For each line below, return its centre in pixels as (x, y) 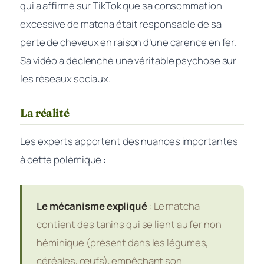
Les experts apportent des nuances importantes (129, 141)
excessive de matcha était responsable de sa (121, 24)
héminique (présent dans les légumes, (123, 242)
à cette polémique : (63, 159)
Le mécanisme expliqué (92, 206)
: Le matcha (173, 206)
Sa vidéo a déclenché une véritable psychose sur (128, 60)
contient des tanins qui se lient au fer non (129, 224)
